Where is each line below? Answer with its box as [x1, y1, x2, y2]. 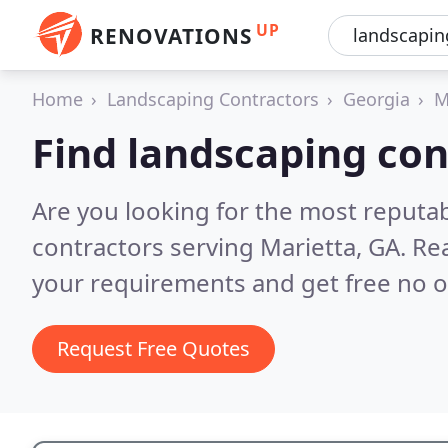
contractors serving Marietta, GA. [32, 230, 412, 263]
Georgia [343, 87, 410, 111]
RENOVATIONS [90, 22, 252, 50]
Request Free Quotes [57, 335, 250, 362]
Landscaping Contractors [107, 87, 319, 111]
